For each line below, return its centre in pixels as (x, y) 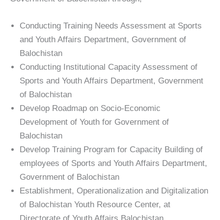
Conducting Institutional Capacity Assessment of (109, 67)
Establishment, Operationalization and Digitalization (114, 191)
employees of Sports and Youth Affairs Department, (113, 163)
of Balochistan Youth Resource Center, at (95, 204)
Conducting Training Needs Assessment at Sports (111, 26)
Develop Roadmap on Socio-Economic (90, 108)
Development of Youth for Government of (94, 122)
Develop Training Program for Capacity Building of (111, 149)
